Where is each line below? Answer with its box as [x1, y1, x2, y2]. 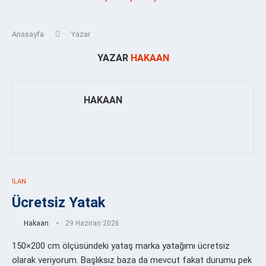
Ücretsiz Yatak [12, 194, 106, 211]
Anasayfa [12, 29, 44, 39]
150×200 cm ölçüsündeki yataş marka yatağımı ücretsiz [12, 240, 230, 252]
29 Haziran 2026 [65, 218, 119, 227]
